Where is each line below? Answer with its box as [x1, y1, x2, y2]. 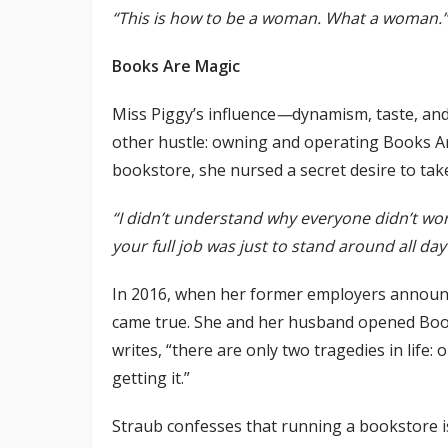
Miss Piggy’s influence [112, 103, 276, 126]
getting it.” [112, 367, 194, 390]
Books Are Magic [112, 55, 240, 78]
